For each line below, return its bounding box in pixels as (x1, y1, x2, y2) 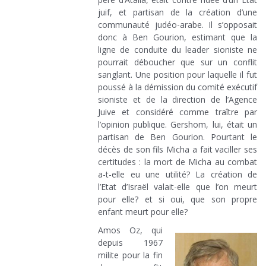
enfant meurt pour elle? (98, 205, 188, 217)
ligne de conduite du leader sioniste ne (98, 43, 257, 55)
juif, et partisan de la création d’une (98, 6, 257, 18)
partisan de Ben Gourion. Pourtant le (98, 131, 257, 142)
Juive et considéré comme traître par (98, 106, 257, 118)
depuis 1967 (98, 236, 163, 248)
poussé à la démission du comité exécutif (98, 81, 257, 93)
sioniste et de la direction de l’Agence (98, 93, 257, 105)
